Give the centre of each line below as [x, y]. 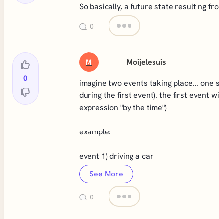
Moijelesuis [146, 62]
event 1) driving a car [116, 156]
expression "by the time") [123, 107]
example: [95, 132]
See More [106, 174]
